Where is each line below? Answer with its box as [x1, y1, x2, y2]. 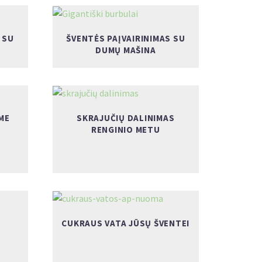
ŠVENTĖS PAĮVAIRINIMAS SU [66, 32, 185, 44]
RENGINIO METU [91, 124, 160, 136]
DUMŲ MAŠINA [95, 44, 156, 56]
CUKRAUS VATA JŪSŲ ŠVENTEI [61, 218, 190, 229]
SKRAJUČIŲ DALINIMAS [77, 112, 175, 124]
